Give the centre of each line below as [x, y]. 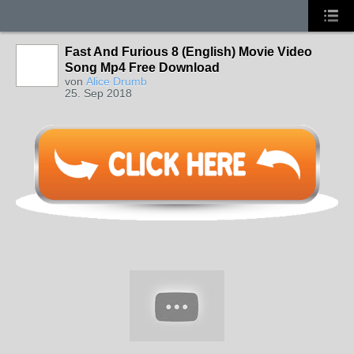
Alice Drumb [117, 81]
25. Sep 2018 [98, 93]
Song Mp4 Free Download [142, 68]
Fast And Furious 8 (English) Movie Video [188, 52]
